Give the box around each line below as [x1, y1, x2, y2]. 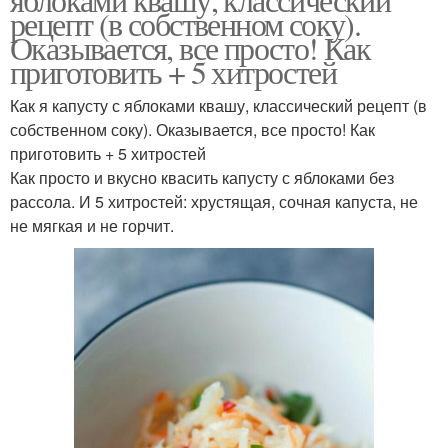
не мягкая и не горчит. [10, 214, 174, 238]
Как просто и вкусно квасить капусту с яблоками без [10, 166, 394, 190]
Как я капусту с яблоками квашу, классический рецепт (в [10, 94, 427, 118]
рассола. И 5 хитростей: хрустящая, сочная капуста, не [10, 190, 418, 214]
